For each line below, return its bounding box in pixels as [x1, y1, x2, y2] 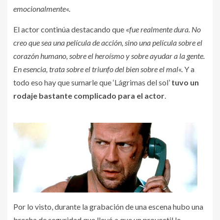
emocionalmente [13, 3, 66, 13]
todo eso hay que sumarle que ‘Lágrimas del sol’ [13, 77, 171, 87]
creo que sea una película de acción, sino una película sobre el [13, 37, 202, 47]
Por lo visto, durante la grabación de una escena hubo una [13, 201, 203, 211]
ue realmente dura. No [132, 24, 201, 34]
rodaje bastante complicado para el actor [13, 90, 165, 100]
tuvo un [171, 77, 199, 87]
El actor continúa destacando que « [13, 24, 129, 34]
